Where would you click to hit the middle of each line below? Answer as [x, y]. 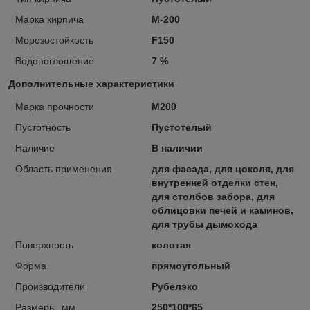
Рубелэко [174, 286]
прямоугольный [191, 265]
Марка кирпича [49, 19]
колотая [171, 245]
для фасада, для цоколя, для [222, 168]
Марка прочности [55, 106]
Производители [50, 286]
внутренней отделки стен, [215, 182]
